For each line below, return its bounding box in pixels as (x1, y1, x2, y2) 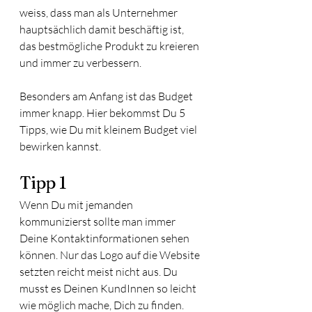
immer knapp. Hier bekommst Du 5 (19, 106, 187, 120)
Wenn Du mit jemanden (19, 198, 135, 212)
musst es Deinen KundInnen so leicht (19, 281, 198, 295)
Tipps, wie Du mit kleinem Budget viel (19, 123, 199, 136)
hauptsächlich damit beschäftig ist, (19, 22, 186, 36)
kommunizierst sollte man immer (19, 214, 178, 228)
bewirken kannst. (19, 139, 103, 153)
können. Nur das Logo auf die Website (19, 248, 202, 262)
